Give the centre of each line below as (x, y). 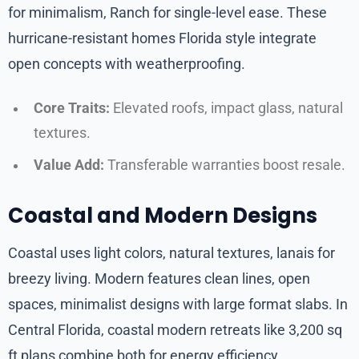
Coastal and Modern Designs (163, 216)
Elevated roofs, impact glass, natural (226, 108)
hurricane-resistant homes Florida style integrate (162, 38)
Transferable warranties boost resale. (225, 165)
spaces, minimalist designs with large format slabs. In (178, 305)
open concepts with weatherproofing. (127, 63)
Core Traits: (72, 108)
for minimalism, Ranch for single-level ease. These (167, 12)
